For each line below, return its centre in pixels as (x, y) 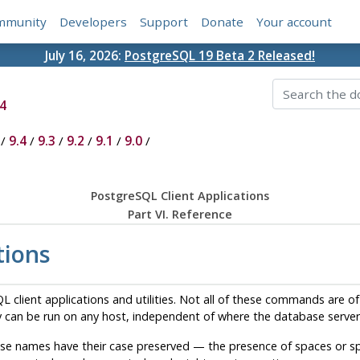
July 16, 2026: (85, 55)
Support (164, 22)
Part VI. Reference (180, 215)
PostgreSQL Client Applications (180, 196)
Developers (94, 22)
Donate (223, 22)
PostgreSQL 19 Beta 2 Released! (220, 55)
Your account (295, 22)
